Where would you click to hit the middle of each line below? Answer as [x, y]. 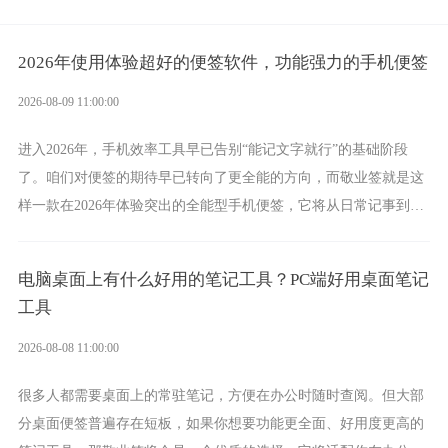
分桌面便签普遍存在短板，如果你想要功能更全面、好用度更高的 [220, 422]
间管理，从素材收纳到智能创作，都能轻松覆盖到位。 [185, 233]
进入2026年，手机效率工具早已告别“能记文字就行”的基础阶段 [212, 149]
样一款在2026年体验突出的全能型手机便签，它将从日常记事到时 [220, 205]
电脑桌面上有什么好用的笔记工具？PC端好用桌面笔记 [223, 279]
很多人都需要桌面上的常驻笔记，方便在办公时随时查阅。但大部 [220, 394]
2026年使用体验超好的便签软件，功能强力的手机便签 [222, 62]
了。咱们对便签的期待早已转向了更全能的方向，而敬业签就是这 [220, 177]
